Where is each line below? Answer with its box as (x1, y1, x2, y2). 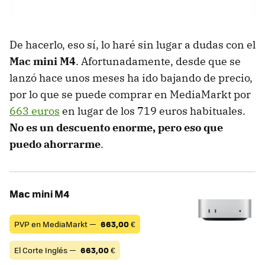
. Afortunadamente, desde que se (76, 54, 241, 69)
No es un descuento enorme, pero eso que (9, 121, 223, 135)
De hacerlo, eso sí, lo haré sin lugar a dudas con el (9, 38, 256, 52)
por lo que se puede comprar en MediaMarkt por (9, 88, 251, 102)
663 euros (9, 104, 60, 118)
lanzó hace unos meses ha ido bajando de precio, (9, 71, 253, 85)
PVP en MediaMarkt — (14, 218, 98, 230)
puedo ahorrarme (9, 137, 101, 151)
